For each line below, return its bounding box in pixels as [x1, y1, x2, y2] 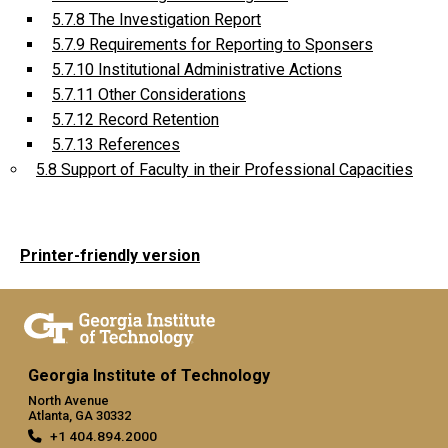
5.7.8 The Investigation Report [52, 9, 261, 29]
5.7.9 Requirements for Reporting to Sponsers [52, 34, 373, 54]
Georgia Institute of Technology [28, 365, 270, 385]
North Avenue [28, 392, 109, 408]
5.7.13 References [52, 134, 180, 154]
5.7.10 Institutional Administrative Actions [52, 59, 342, 79]
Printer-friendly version [20, 245, 200, 265]
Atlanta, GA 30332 [28, 407, 131, 423]
